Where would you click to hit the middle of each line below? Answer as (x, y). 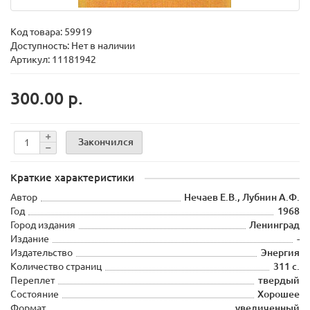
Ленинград (274, 225)
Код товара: (37, 32)
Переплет (33, 280)
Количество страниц (56, 266)
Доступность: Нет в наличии (73, 46)
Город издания (43, 225)
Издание (30, 239)
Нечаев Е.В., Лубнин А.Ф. (242, 197)
